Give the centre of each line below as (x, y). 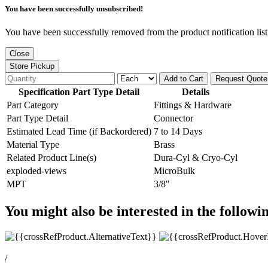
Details (196, 92)
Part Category (33, 105)
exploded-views (36, 170)
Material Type (33, 144)
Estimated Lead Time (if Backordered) (79, 131)
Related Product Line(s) (51, 157)
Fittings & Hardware (193, 105)
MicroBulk (174, 170)
